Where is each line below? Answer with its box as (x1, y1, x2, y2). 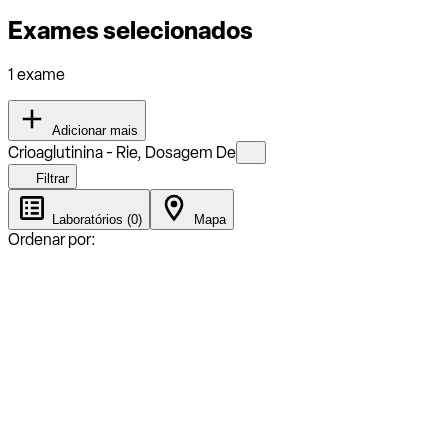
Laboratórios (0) (48, 211, 142, 227)
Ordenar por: (8, 229, 96, 249)
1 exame (8, 64, 65, 84)
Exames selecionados (8, 15, 253, 45)
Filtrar (32, 170, 69, 186)
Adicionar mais (48, 122, 138, 138)
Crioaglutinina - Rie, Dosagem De (8, 142, 236, 162)
